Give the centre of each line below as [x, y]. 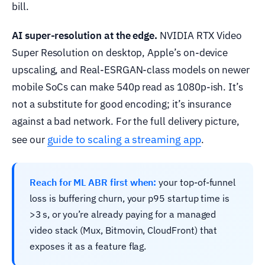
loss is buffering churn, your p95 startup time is [130, 198]
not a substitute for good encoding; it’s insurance [122, 104]
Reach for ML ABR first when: [93, 182]
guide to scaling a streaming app [124, 139]
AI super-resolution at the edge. [85, 35]
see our [30, 139]
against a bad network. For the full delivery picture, [126, 121]
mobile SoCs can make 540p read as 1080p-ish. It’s [128, 87]
